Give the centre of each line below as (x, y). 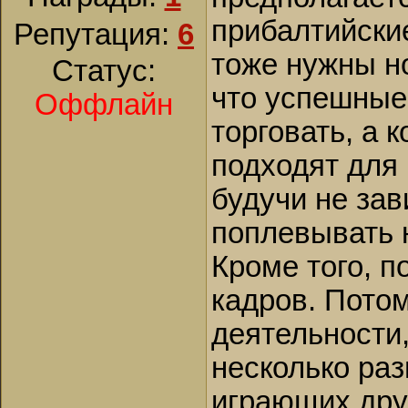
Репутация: (96, 35)
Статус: (104, 71)
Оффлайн (104, 105)
